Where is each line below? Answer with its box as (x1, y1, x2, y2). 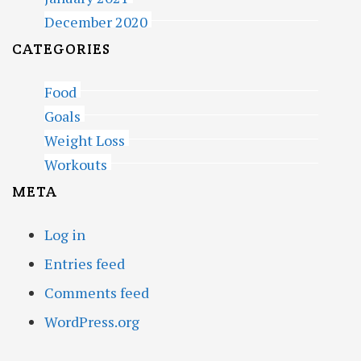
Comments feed (44, 283, 149, 302)
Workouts (44, 155, 107, 174)
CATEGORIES (12, 39, 110, 58)
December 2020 (44, 12, 147, 31)
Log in (44, 225, 85, 244)
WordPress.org (44, 312, 139, 331)
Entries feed (44, 254, 125, 273)
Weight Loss (44, 131, 125, 150)
